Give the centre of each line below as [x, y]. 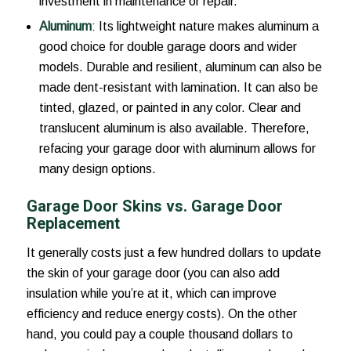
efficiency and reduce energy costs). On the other [161, 313]
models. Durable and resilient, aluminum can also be [180, 67]
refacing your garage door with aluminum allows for [177, 149]
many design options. [97, 169]
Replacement [73, 224]
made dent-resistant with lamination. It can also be [178, 88]
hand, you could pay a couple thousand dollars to [159, 334]
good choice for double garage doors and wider [168, 47]
